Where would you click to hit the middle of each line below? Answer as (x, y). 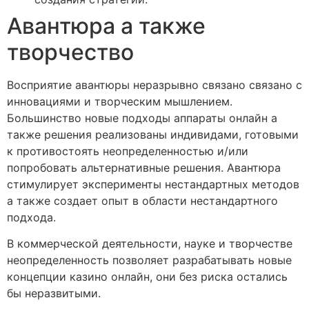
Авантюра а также (106, 26)
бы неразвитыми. (54, 293)
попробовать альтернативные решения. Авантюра (144, 167)
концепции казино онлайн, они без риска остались (147, 276)
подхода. (31, 217)
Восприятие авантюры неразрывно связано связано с (154, 84)
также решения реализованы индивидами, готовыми (153, 134)
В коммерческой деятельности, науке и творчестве (150, 243)
